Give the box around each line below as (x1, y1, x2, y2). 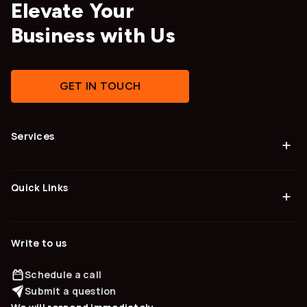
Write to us (11, 236, 67, 249)
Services (11, 129, 55, 143)
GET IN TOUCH (59, 79, 141, 93)
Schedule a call (25, 267, 102, 281)
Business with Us (11, 22, 175, 48)
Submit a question (25, 284, 116, 297)
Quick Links (11, 180, 69, 194)
